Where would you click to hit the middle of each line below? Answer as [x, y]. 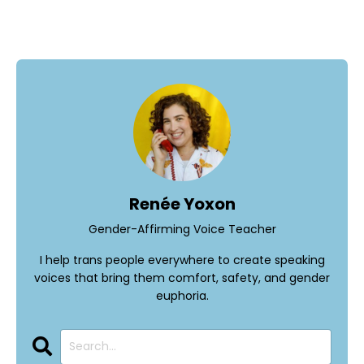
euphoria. [182, 295]
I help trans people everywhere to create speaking [182, 260]
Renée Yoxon [182, 204]
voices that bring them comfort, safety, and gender [182, 277]
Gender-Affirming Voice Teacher [182, 229]
